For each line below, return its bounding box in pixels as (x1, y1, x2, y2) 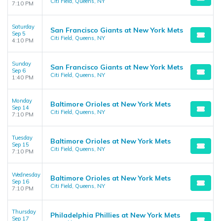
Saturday (12, 23, 35, 30)
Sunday (12, 60, 31, 67)
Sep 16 (12, 178, 29, 185)
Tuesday (12, 134, 33, 141)
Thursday (12, 208, 36, 215)
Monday (12, 97, 32, 104)
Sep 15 (12, 141, 29, 148)
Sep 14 (12, 104, 29, 111)
